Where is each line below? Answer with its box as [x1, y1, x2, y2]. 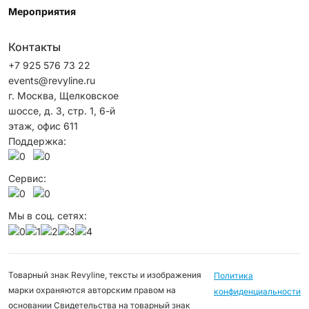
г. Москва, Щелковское [8, 90, 119, 101]
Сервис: [8, 172, 46, 184]
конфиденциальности [214, 286, 301, 297]
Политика [214, 270, 253, 281]
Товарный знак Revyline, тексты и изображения [8, 270, 201, 281]
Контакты [8, 40, 61, 54]
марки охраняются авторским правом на [8, 285, 176, 296]
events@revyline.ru [8, 74, 95, 86]
